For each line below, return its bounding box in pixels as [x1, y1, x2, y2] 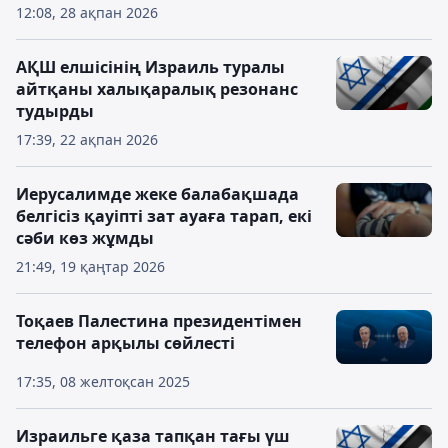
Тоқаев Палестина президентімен [16, 310, 302, 332]
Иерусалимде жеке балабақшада [16, 183, 299, 205]
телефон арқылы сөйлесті [16, 332, 235, 354]
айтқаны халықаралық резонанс [16, 78, 298, 100]
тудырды [16, 100, 94, 122]
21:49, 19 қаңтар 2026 [16, 257, 165, 276]
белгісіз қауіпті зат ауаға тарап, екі [16, 205, 312, 227]
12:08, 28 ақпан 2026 [16, 3, 158, 22]
